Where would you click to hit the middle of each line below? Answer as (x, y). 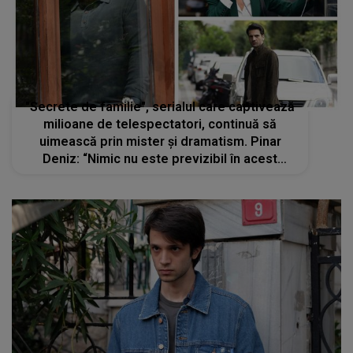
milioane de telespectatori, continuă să (160, 124)
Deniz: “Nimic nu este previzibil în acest (160, 159)
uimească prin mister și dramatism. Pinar (160, 142)
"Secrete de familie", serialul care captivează (160, 107)
